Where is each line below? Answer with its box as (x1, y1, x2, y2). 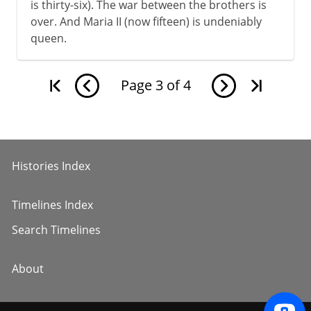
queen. (30, 30, 67, 46)
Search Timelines (12, 221, 101, 237)
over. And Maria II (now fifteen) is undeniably (30, 13, 262, 29)
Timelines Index (12, 196, 93, 212)
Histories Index (12, 158, 90, 174)
